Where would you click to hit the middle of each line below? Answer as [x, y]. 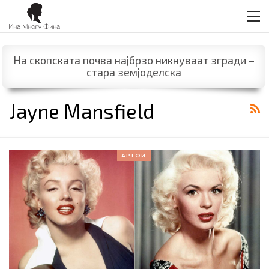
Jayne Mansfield [82, 111]
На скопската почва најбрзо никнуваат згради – [134, 60]
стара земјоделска [134, 72]
